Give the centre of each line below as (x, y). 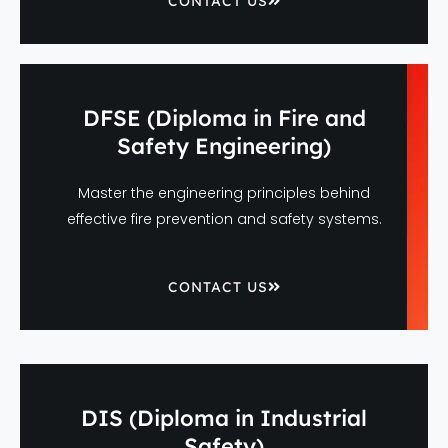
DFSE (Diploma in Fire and (224, 118)
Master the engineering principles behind (224, 193)
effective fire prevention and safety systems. (224, 219)
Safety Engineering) (224, 146)
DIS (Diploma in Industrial (224, 418)
